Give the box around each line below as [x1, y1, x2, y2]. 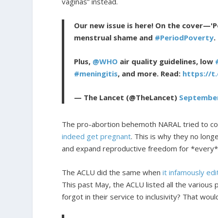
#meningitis [74, 69, 118, 79]
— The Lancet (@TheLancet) [74, 92, 180, 103]
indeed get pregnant [62, 131, 131, 142]
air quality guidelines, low [118, 56, 216, 67]
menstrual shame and [74, 33, 155, 43]
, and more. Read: [118, 69, 183, 79]
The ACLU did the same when [62, 167, 163, 178]
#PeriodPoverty [155, 33, 214, 43]
